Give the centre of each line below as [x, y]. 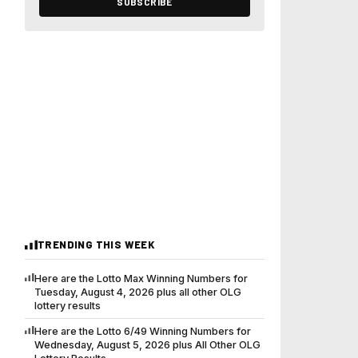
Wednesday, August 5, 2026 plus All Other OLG [147, 345]
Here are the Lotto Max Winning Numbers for [141, 279]
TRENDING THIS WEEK [96, 245]
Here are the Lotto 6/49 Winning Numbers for [143, 332]
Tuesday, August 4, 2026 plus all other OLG [138, 292]
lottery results [68, 306]
